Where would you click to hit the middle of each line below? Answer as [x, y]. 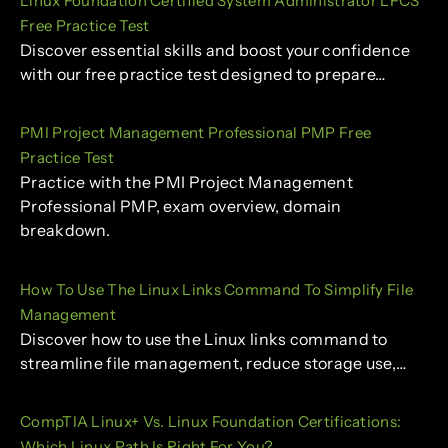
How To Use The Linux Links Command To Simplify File [217, 289]
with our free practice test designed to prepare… [203, 73]
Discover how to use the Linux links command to [204, 338]
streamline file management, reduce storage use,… [213, 362]
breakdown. [65, 230]
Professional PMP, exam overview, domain [181, 206]
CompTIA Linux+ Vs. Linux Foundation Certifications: [211, 422]
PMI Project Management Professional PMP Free [196, 133]
